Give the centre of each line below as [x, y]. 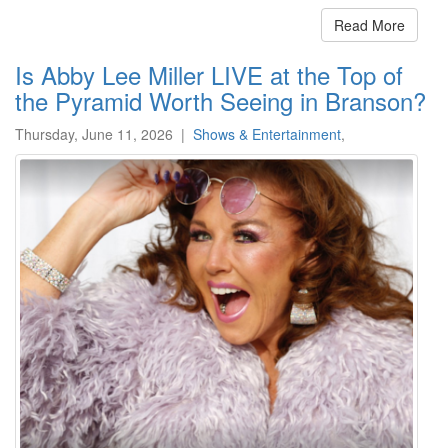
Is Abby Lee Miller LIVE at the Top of [209, 75]
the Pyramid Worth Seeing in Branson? [220, 101]
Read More [369, 25]
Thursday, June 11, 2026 [94, 134]
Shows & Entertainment [267, 134]
